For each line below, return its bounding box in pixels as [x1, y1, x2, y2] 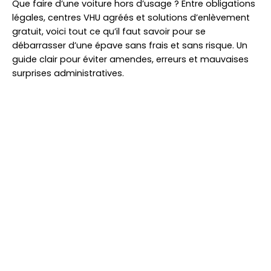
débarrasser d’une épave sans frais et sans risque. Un [12, 39, 247, 51]
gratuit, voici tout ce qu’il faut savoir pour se [12, 25, 206, 38]
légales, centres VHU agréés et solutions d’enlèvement [12, 11, 250, 24]
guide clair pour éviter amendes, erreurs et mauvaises [12, 53, 249, 65]
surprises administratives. [12, 67, 124, 79]
